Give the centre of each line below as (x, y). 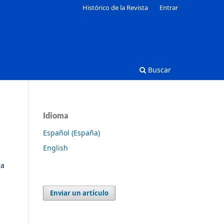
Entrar (169, 7)
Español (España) (71, 132)
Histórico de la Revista (115, 7)
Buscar (158, 69)
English (55, 147)
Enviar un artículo (79, 193)
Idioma (56, 115)
